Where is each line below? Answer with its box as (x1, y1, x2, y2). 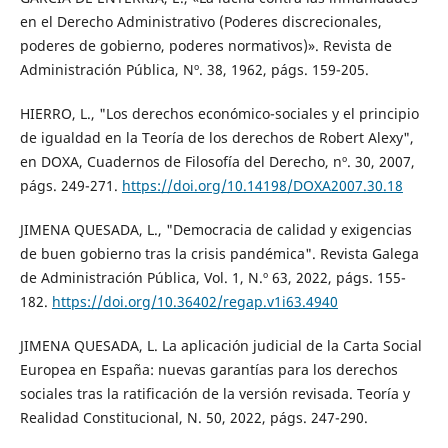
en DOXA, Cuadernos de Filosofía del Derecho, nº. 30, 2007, (19, 152, 415, 172)
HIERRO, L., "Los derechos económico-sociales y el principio (19, 104, 419, 124)
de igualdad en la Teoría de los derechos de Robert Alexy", (19, 128, 414, 148)
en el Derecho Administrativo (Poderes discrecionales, (19, 12, 382, 32)
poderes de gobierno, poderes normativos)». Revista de (19, 36, 392, 56)
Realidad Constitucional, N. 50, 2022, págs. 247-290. (19, 408, 368, 428)
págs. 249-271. (19, 176, 122, 196)
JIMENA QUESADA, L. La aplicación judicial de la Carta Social (19, 336, 422, 356)
